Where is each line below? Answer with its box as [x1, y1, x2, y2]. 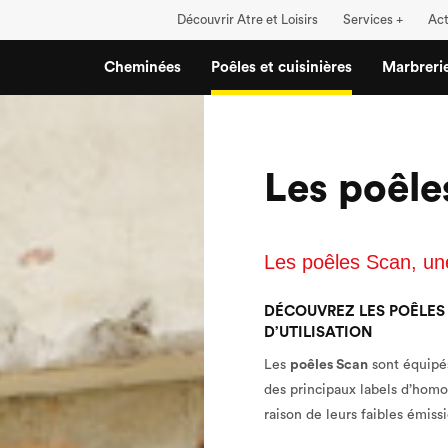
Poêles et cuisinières [211, 60, 353, 75]
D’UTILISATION [263, 325, 373, 340]
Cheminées [104, 60, 182, 75]
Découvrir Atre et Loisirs [177, 13, 319, 26]
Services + [343, 13, 404, 26]
